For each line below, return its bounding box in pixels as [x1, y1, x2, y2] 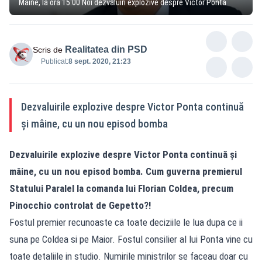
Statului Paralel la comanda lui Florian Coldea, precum [9, 182, 233, 194]
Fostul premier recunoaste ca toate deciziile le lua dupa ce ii [9, 216, 243, 228]
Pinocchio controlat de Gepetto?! [9, 199, 151, 211]
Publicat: [41, 57, 68, 65]
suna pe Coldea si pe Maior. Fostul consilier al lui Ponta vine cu [9, 233, 253, 245]
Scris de [33, 44, 63, 54]
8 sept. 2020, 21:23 [68, 57, 131, 65]
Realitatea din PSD [65, 44, 147, 54]
